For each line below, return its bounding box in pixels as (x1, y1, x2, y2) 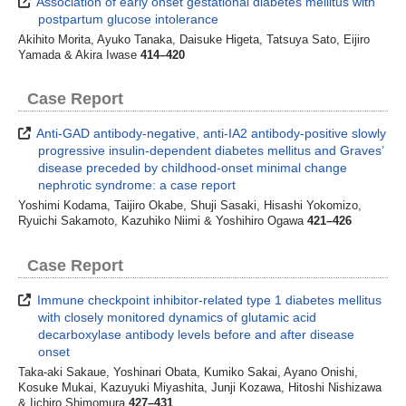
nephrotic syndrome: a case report (38, 178, 237, 193)
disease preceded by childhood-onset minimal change (38, 160, 348, 176)
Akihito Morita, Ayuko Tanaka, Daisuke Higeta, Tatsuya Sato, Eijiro (18, 33, 370, 46)
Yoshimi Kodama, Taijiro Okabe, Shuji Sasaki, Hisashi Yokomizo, (18, 199, 362, 213)
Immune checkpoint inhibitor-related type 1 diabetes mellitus (34, 292, 382, 307)
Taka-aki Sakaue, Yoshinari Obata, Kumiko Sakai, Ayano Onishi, (18, 365, 358, 379)
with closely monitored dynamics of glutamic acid (38, 309, 317, 324)
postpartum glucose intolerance (38, 11, 219, 26)
